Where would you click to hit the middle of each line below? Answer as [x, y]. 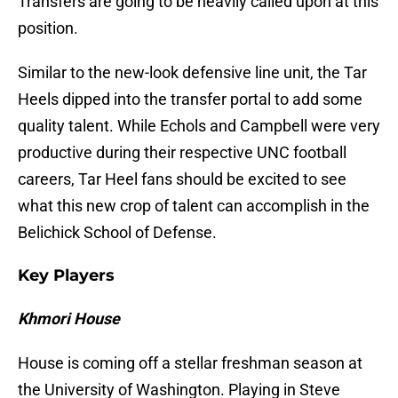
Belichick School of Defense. [117, 233]
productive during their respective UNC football [182, 153]
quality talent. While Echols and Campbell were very [199, 126]
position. [48, 28]
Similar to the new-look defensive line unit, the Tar [192, 73]
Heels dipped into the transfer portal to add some [190, 99]
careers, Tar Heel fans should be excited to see [182, 179]
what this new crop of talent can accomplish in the [194, 206]
